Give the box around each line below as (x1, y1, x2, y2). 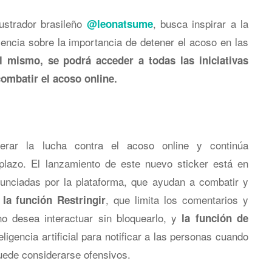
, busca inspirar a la (152, 16, 249, 31)
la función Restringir (2, 192, 106, 207)
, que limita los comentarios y (106, 192, 249, 207)
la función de (182, 211, 249, 225)
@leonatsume (86, 16, 153, 31)
